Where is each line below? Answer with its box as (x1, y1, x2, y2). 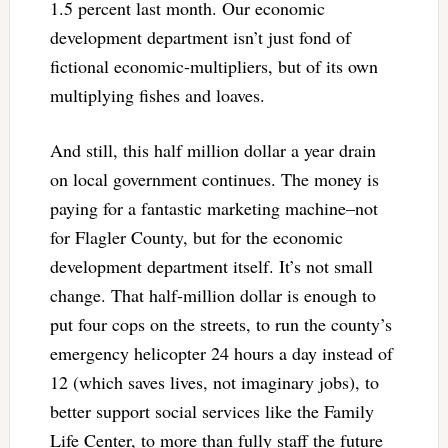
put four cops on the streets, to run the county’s (49, 311, 392, 336)
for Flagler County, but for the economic (49, 224, 343, 249)
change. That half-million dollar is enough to (49, 282, 376, 307)
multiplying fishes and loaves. (49, 82, 277, 107)
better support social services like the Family (49, 398, 374, 423)
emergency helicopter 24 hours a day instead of (49, 340, 393, 365)
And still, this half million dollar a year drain (49, 137, 376, 162)
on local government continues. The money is (49, 166, 379, 191)
